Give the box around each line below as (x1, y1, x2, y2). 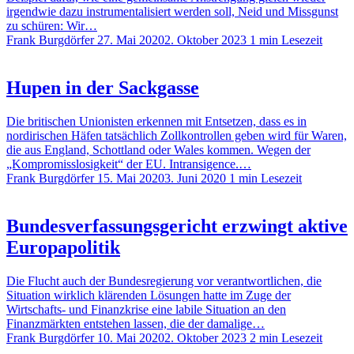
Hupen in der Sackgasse (6, 77, 199, 99)
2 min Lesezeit (250, 330, 322, 345)
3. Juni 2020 (164, 171, 226, 185)
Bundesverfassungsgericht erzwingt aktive (6, 215, 348, 236)
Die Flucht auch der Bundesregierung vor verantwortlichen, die (6, 273, 322, 288)
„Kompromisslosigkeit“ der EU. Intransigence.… (6, 157, 251, 171)
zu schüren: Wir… (6, 19, 97, 33)
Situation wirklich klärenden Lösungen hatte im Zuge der (6, 288, 291, 302)
